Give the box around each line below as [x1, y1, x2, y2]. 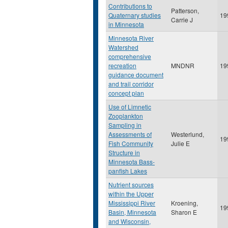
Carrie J [171, 15, 193, 24]
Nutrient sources [108, 180, 154, 189]
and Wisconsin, [108, 217, 151, 225]
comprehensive [108, 52, 151, 61]
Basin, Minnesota [108, 208, 156, 216]
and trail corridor [108, 79, 154, 88]
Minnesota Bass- [108, 157, 155, 166]
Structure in [108, 148, 140, 157]
